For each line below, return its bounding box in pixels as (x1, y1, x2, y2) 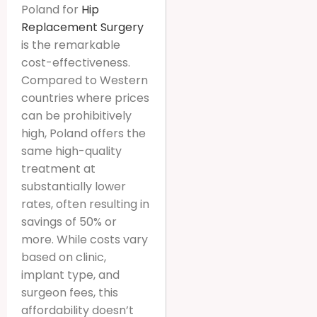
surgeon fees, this (21, 284, 118, 301)
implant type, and (21, 266, 120, 283)
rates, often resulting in (21, 195, 149, 212)
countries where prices (21, 89, 149, 106)
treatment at (21, 160, 96, 177)
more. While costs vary (21, 231, 148, 248)
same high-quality (21, 142, 122, 159)
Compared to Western (21, 71, 148, 88)
